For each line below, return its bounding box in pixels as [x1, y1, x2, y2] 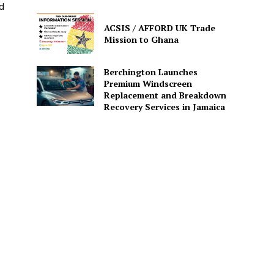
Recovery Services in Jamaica [103, 100, 225, 113]
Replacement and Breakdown [103, 89, 226, 101]
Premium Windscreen [103, 77, 192, 89]
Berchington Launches [103, 65, 198, 78]
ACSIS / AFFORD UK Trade [103, 21, 215, 34]
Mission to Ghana [103, 33, 179, 45]
